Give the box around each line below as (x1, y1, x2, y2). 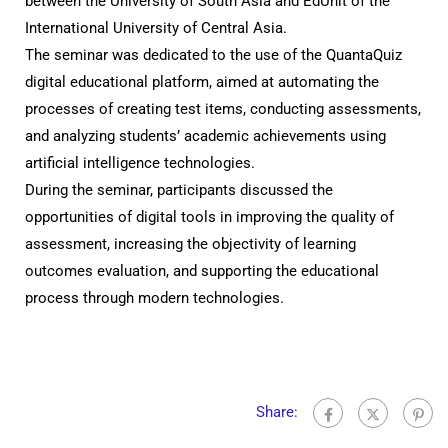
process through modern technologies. (25, 289, 284, 308)
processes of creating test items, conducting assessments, (25, 100, 421, 119)
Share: (256, 403, 298, 422)
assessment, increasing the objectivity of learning (25, 235, 356, 254)
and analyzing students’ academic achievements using (25, 127, 386, 146)
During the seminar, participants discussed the (25, 181, 333, 200)
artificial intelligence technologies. (25, 154, 255, 173)
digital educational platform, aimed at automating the (25, 73, 379, 92)
